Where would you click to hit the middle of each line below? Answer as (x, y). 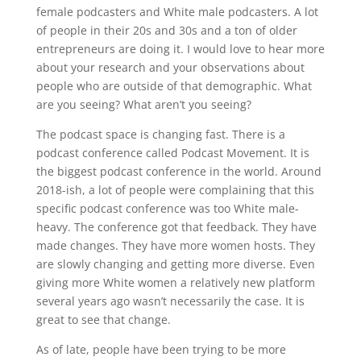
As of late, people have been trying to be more (161, 349)
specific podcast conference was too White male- (167, 208)
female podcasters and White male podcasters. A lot (177, 11)
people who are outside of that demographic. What (174, 85)
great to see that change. (103, 319)
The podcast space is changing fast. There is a (160, 134)
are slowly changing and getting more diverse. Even (175, 263)
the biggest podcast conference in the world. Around (178, 171)
